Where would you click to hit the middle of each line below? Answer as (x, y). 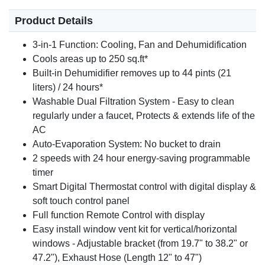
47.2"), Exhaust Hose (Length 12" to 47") (117, 258)
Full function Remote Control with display (119, 215)
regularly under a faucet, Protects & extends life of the (144, 116)
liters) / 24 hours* (68, 88)
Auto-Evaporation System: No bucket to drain (127, 144)
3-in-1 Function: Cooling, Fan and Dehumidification (140, 45)
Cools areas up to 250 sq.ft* (90, 59)
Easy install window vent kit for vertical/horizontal (135, 230)
